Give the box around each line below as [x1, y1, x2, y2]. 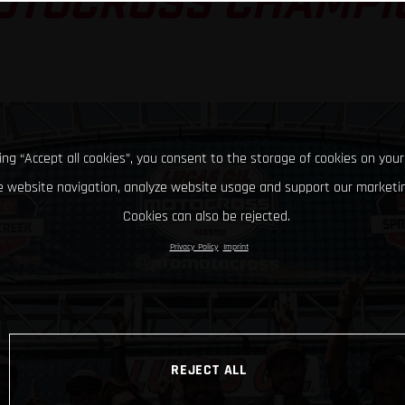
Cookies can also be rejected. [123, 207, 290, 226]
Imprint [222, 241, 249, 252]
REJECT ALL [171, 360, 247, 379]
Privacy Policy [169, 241, 219, 252]
